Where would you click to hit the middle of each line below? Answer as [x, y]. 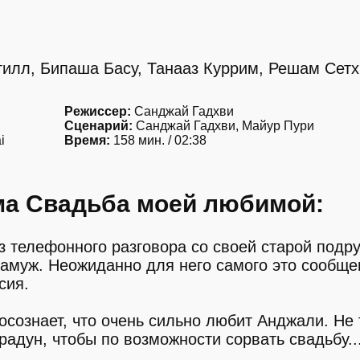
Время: [87, 140]
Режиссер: [98, 111]
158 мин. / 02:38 [158, 140]
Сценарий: [98, 126]
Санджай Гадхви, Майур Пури [223, 126]
